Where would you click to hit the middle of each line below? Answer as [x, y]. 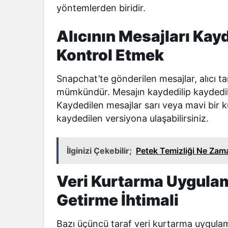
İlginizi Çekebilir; [99, 151]
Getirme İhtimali [118, 200]
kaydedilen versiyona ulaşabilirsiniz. [133, 118]
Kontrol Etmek [110, 55]
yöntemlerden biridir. [101, 8]
